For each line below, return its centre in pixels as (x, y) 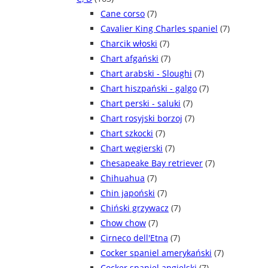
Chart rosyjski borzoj (141, 118)
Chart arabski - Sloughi (146, 74)
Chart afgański (130, 59)
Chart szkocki (127, 133)
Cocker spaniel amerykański (156, 253)
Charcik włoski (129, 44)
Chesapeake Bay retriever (152, 163)
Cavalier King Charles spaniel (159, 29)
